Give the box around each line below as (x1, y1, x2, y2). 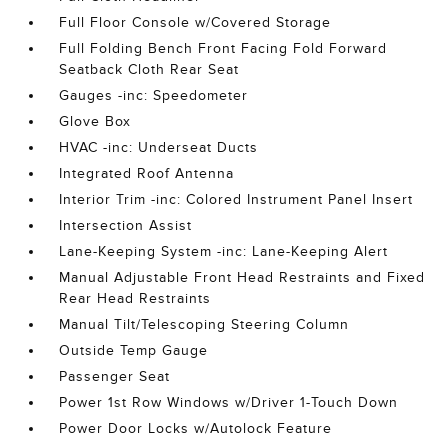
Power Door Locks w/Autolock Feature (59, 421, 333, 437)
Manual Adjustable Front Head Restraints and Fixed (59, 270, 426, 286)
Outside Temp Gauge (59, 343, 209, 359)
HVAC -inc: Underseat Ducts (59, 140, 259, 156)
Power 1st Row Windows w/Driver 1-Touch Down (59, 395, 399, 411)
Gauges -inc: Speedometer (59, 88, 249, 104)
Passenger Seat (59, 369, 171, 385)
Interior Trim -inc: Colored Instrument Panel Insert (59, 192, 414, 208)
